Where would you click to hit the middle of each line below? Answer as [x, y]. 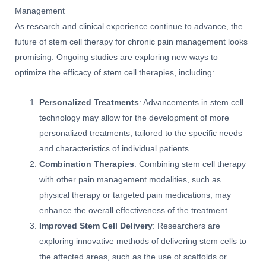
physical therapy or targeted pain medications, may [135, 195]
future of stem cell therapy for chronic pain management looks [131, 42]
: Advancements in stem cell [191, 103]
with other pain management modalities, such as [130, 180]
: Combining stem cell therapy [190, 164]
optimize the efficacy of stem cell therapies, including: [115, 73]
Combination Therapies [87, 164]
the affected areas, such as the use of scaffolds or [133, 257]
